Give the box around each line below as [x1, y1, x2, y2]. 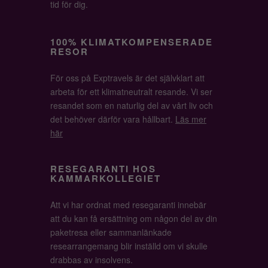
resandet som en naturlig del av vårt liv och [50, 99, 213, 111]
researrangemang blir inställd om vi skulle [50, 240, 208, 252]
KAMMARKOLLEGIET [50, 172, 161, 185]
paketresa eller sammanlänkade [50, 226, 172, 238]
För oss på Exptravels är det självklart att [50, 72, 205, 84]
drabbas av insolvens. [50, 254, 133, 266]
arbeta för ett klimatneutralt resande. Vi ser [50, 86, 212, 98]
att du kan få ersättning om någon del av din [50, 212, 217, 224]
